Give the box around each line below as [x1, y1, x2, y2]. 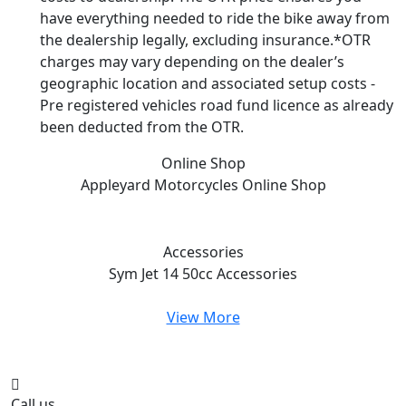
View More [166, 307, 240, 328]
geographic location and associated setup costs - [40, 73, 375, 94]
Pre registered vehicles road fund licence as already [40, 95, 393, 116]
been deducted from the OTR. [40, 117, 244, 138]
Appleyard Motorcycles [80, 175, 242, 196]
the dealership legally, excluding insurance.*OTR [40, 30, 371, 51]
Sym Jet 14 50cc [109, 264, 217, 285]
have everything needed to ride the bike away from [40, 8, 390, 29]
